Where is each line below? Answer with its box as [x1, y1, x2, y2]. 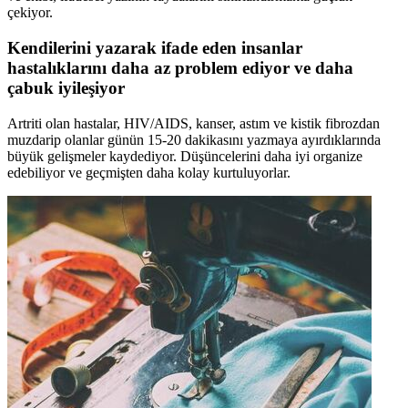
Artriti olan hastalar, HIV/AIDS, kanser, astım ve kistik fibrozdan [7, 115, 380, 131]
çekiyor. [7, 5, 53, 21]
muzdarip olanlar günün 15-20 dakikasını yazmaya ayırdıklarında [7, 131, 381, 148]
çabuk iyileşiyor [7, 77, 125, 97]
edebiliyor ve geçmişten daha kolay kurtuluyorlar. [7, 164, 291, 180]
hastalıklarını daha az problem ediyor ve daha [7, 57, 353, 77]
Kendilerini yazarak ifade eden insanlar [7, 37, 302, 57]
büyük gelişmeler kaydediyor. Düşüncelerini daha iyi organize [7, 148, 362, 164]
